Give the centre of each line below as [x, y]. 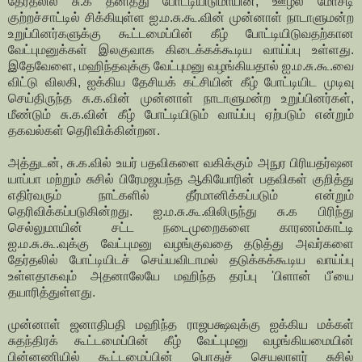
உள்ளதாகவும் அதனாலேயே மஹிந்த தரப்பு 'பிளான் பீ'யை [181, 276]
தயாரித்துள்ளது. [52, 293]
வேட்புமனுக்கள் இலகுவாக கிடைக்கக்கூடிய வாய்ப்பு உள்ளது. [181, 50]
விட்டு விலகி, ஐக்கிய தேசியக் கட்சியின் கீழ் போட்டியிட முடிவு [181, 82]
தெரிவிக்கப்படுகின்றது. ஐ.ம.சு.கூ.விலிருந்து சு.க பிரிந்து [181, 212]
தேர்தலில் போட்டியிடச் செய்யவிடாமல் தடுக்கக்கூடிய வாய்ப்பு [181, 260]
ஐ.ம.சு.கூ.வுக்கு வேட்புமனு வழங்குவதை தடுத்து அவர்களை [181, 244]
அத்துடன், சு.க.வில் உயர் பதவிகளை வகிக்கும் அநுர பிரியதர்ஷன [181, 163]
